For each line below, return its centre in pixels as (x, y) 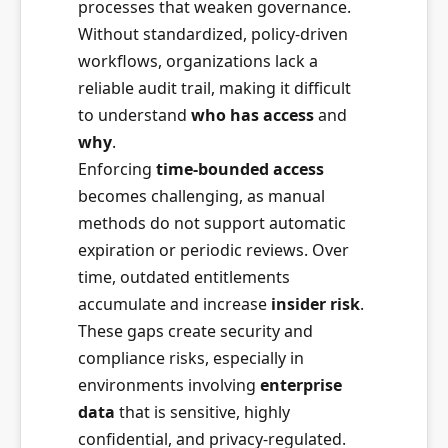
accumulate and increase (174, 304)
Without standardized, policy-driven (213, 34)
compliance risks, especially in (191, 358)
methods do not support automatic (212, 223)
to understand (134, 115)
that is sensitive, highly (202, 412)
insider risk (315, 304)
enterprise (301, 385)
